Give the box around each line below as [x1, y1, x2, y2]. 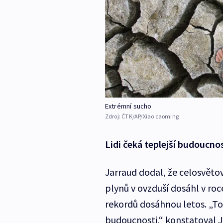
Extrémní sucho [105, 102, 152, 111]
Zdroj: [105, 112, 122, 120]
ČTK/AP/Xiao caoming [121, 112, 179, 120]
